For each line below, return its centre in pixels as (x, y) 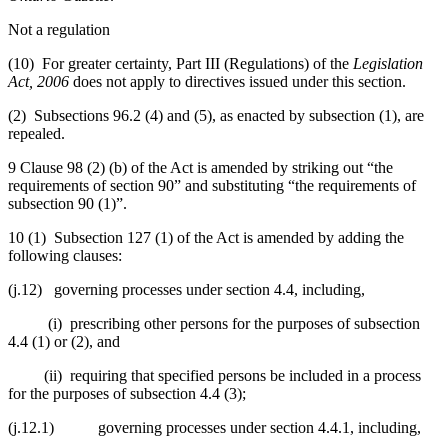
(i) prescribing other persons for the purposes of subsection (214, 323)
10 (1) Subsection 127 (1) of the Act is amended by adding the (206, 237)
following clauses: (65, 255)
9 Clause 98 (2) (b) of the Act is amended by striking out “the (200, 167)
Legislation (388, 63)
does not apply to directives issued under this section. (237, 81)
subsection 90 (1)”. (67, 203)
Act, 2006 (38, 81)
